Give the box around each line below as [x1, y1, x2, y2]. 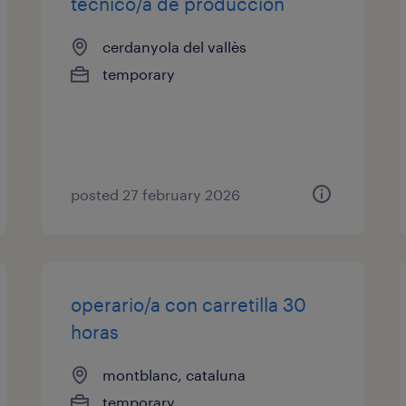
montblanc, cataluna [102, 366, 246, 383]
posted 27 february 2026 [71, 186, 241, 203]
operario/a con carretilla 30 [71, 294, 307, 315]
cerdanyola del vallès [102, 38, 247, 55]
